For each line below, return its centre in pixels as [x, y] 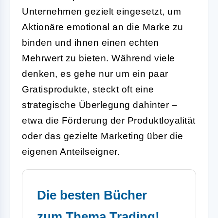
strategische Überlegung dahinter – [100, 105]
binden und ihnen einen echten [91, 42]
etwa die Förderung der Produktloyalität [109, 120]
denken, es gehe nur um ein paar [95, 73]
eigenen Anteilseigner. [71, 151]
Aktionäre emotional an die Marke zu [103, 27]
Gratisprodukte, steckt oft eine [88, 89]
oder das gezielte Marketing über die [102, 136]
